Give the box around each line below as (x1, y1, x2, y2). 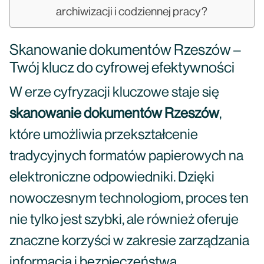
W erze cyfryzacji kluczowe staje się (9, 85, 219, 100)
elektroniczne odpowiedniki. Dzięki (9, 170, 214, 184)
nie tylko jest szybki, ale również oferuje (9, 213, 239, 227)
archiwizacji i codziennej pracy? (56, 6, 208, 18)
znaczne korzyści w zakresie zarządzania (9, 234, 249, 248)
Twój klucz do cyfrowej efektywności (9, 61, 235, 75)
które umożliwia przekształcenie (9, 128, 198, 142)
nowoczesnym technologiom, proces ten (9, 192, 249, 206)
